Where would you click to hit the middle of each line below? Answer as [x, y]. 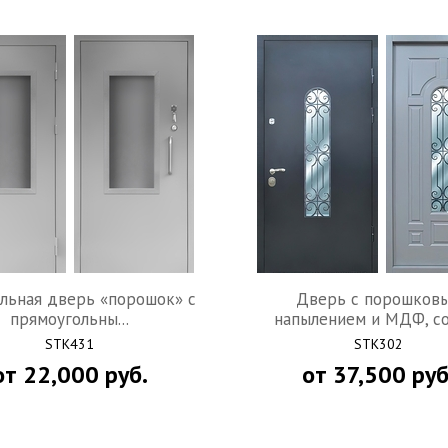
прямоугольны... [69, 318]
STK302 [378, 343]
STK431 [69, 343]
